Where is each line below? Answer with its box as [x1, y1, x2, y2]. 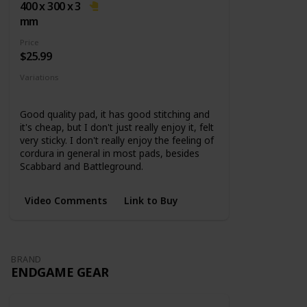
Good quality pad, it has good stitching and [20, 108, 210, 121]
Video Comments [24, 193, 107, 207]
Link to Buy [123, 193, 178, 207]
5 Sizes [24, 85, 56, 99]
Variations [20, 72, 58, 83]
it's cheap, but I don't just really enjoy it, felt [20, 121, 214, 134]
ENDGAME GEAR [11, 262, 109, 280]
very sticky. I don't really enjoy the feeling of [20, 134, 214, 147]
